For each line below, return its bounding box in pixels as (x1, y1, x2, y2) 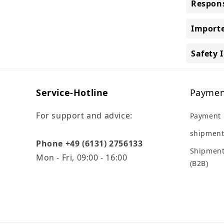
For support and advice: (36, 110, 132, 121)
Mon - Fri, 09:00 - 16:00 (36, 152, 127, 163)
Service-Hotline (36, 86, 108, 98)
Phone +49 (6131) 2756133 (36, 138, 143, 149)
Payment (189, 111, 221, 120)
